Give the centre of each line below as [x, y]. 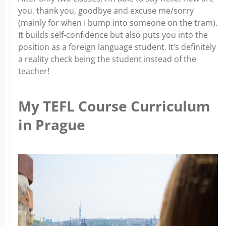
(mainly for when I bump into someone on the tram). [118, 22]
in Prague [52, 124]
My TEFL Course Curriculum [114, 106]
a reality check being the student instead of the [107, 59]
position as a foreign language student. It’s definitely [117, 47]
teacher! [34, 71]
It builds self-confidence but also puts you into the [113, 35]
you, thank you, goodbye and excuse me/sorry [106, 10]
